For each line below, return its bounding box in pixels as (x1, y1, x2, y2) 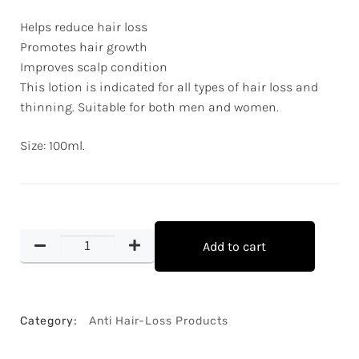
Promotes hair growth (20, 39, 147, 55)
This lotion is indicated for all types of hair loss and (20, 79, 318, 95)
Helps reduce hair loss (20, 19, 147, 35)
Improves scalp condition (20, 59, 167, 75)
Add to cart (203, 238, 267, 254)
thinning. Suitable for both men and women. (20, 99, 279, 115)
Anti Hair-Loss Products (89, 313, 228, 328)
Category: (20, 313, 78, 328)
